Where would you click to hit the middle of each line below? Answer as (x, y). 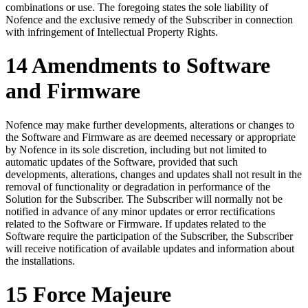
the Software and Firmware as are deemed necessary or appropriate (151, 137)
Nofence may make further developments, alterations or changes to (150, 124)
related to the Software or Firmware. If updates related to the (136, 223)
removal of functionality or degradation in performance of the (138, 186)
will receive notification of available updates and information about (150, 248)
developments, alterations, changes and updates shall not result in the (154, 174)
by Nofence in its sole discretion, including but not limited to (136, 149)
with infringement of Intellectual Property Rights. (112, 32)
